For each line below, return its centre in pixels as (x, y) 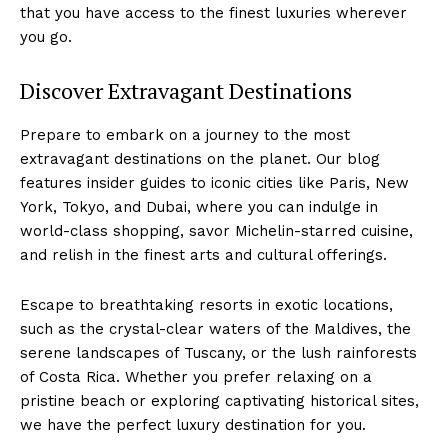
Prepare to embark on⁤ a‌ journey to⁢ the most (185, 134)
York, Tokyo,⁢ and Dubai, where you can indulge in (199, 206)
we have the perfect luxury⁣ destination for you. (193, 424)
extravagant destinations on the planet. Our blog (200, 158)
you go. (46, 36)
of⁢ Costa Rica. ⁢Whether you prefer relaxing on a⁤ (196, 376)
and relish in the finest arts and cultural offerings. (203, 254)
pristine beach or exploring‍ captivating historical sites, (219, 400)
